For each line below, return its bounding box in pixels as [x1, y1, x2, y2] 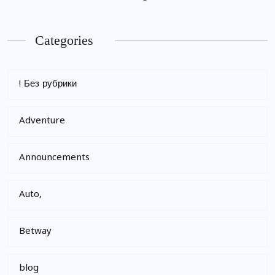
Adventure [19, 115, 65, 127]
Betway [19, 226, 52, 238]
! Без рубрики [19, 79, 77, 90]
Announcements [19, 152, 90, 164]
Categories [35, 33, 93, 48]
